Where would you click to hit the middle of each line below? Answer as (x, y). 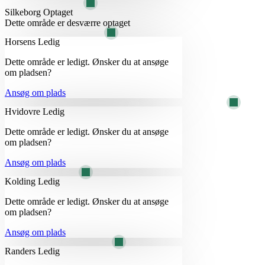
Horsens (21, 41)
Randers (21, 251)
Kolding (21, 181)
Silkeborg (24, 12)
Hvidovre (24, 111)
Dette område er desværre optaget (67, 22)
